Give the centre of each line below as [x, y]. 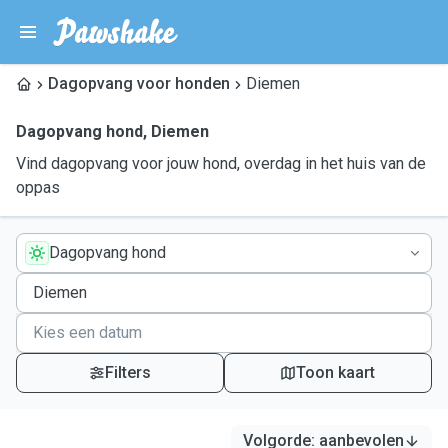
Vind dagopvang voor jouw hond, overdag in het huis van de [221, 163]
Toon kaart [336, 372]
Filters [127, 372]
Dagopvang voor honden [139, 83]
